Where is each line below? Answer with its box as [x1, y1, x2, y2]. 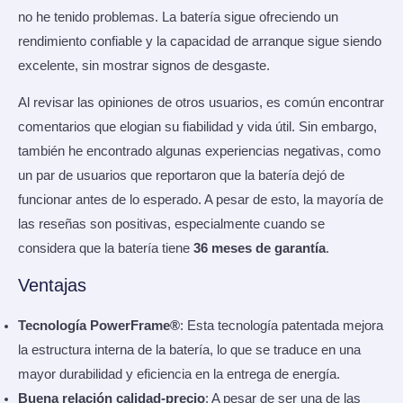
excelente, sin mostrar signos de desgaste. [18, 58, 270, 73]
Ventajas [18, 274, 86, 295]
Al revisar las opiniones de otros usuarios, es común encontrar [18, 95, 384, 111]
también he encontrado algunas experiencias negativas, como [18, 144, 381, 159]
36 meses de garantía [193, 241, 326, 256]
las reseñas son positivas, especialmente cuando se [18, 217, 325, 232]
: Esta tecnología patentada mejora [180, 318, 383, 333]
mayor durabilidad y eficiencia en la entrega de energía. [18, 366, 340, 381]
